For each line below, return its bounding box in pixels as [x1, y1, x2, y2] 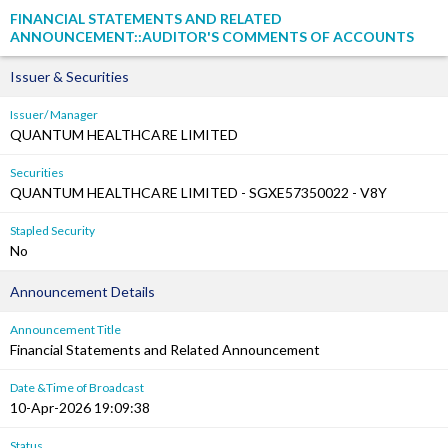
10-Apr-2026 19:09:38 [10, 399, 150, 416]
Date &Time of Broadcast [10, 380, 144, 395]
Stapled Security [10, 223, 95, 238]
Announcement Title [10, 322, 121, 337]
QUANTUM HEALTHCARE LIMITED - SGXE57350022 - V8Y [10, 184, 387, 201]
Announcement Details [10, 283, 155, 300]
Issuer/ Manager [10, 107, 98, 122]
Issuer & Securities [10, 68, 129, 85]
